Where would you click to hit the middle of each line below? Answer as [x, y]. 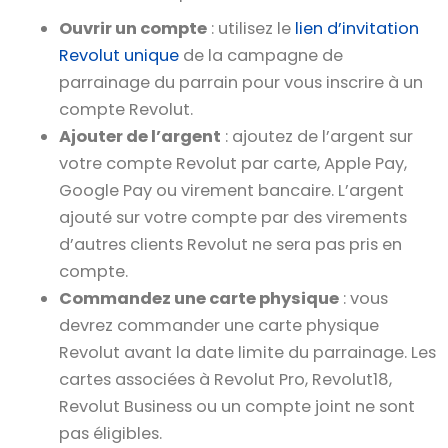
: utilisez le [249, 28]
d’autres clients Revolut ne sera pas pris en [231, 244]
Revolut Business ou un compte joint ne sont [237, 406]
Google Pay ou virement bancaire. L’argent [232, 190]
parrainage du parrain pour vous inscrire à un [241, 82]
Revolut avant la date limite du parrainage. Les [248, 352]
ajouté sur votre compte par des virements [233, 217]
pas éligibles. [111, 433]
